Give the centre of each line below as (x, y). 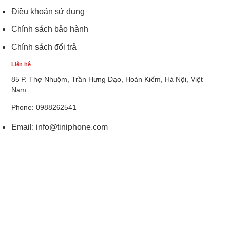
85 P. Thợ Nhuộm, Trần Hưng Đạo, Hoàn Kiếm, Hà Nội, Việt (107, 79)
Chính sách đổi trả (44, 47)
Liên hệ (21, 65)
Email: (24, 127)
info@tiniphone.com (72, 127)
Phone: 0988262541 (44, 108)
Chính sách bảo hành (50, 29)
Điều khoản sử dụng (48, 12)
